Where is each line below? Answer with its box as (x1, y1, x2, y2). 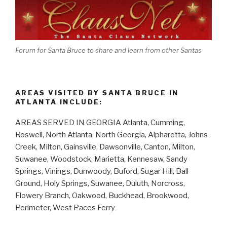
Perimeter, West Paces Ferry (15, 203, 115, 212)
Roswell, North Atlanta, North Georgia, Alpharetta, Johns (15, 130, 208, 139)
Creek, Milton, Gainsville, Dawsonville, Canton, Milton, (15, 142, 195, 152)
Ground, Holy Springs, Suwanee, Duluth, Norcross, (15, 178, 185, 188)
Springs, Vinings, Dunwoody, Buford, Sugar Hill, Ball (15, 166, 188, 176)
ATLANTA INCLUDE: (15, 98, 103, 106)
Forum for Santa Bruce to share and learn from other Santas (15, 46, 202, 54)
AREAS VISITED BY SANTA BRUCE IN (15, 89, 179, 97)
